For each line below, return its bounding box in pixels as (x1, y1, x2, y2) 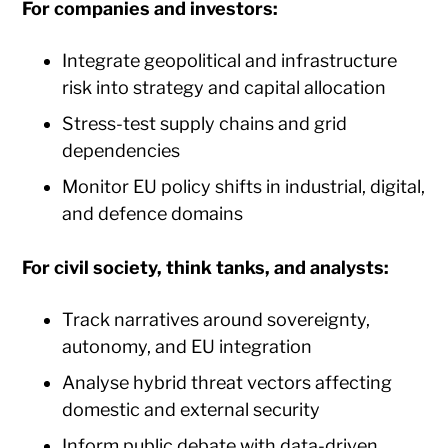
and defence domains (62, 202, 244, 224)
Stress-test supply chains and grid (62, 112, 348, 134)
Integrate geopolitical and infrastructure (62, 49, 398, 71)
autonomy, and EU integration (62, 335, 313, 357)
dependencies (62, 139, 181, 161)
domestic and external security (62, 398, 321, 420)
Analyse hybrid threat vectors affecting (62, 371, 393, 393)
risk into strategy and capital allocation (62, 76, 387, 98)
